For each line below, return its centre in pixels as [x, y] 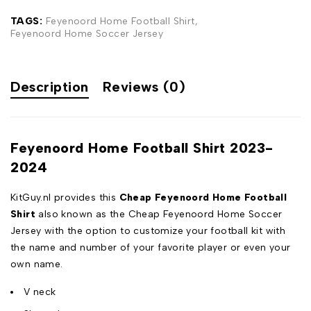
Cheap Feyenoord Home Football [203, 197]
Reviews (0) [144, 86]
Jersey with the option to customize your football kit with [148, 230]
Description [50, 86]
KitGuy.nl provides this [65, 197]
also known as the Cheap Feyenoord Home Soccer [159, 214]
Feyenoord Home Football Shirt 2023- [142, 148]
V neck [40, 292]
